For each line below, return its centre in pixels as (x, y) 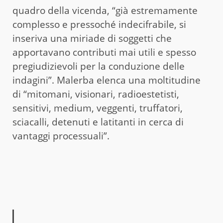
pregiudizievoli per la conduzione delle (99, 66)
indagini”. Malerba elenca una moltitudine (107, 80)
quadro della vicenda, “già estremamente (105, 11)
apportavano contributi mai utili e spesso (104, 53)
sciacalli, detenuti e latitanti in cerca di (98, 122)
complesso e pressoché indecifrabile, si (99, 25)
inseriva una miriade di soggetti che (92, 39)
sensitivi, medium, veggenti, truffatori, (98, 108)
